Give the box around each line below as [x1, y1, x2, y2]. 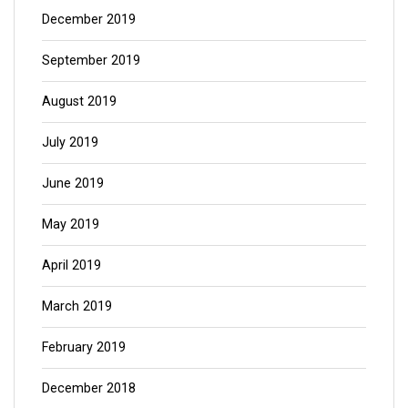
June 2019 [42, 175, 104, 191]
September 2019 [42, 52, 140, 68]
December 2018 [42, 380, 136, 396]
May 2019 [42, 216, 99, 232]
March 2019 [42, 298, 112, 314]
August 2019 [42, 93, 117, 109]
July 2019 [42, 134, 98, 150]
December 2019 [42, 11, 136, 27]
